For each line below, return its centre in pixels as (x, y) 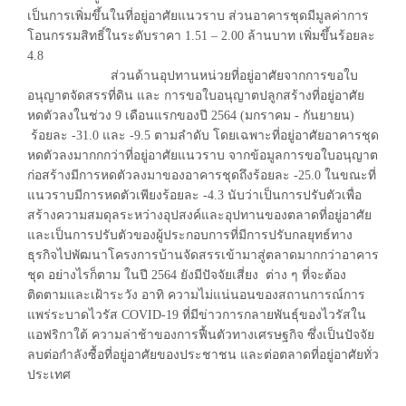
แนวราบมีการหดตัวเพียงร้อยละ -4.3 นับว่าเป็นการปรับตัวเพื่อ (194, 195)
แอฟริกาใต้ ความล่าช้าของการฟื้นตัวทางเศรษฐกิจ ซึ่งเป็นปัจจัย (201, 335)
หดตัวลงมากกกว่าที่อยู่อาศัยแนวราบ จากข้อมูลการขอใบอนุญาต (203, 155)
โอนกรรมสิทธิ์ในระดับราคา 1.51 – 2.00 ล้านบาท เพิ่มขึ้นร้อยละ (201, 36)
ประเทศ (51, 375)
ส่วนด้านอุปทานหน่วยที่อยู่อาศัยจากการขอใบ (193, 76)
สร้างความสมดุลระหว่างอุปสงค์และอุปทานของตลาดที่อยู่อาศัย (199, 215)
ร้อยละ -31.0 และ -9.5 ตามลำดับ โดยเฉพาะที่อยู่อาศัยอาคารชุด (203, 135)
